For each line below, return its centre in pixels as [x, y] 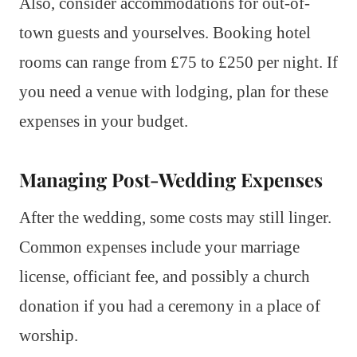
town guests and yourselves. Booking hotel [165, 33]
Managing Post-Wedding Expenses [171, 180]
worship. [49, 336]
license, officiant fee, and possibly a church [165, 277]
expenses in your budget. [104, 122]
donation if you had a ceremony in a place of [170, 306]
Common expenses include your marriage [159, 247]
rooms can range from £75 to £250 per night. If [178, 63]
